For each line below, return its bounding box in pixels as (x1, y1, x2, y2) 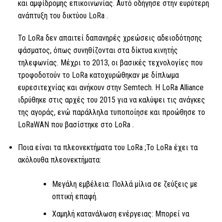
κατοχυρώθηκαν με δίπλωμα (87, 70, 179, 80)
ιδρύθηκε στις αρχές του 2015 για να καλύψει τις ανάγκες (17, 95, 205, 105)
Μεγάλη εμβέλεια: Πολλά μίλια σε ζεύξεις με (52, 179, 198, 189)
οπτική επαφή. (52, 192, 98, 202)
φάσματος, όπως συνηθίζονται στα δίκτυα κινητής (17, 46, 178, 55)
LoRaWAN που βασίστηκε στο (17, 120, 114, 130)
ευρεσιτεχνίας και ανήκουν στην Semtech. (17, 83, 155, 93)
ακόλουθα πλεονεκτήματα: (17, 155, 101, 165)
